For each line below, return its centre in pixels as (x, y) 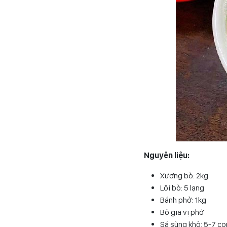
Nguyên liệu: (167, 155)
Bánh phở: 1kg (183, 200)
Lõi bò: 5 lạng (182, 187)
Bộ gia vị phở (182, 212)
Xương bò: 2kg (184, 175)
